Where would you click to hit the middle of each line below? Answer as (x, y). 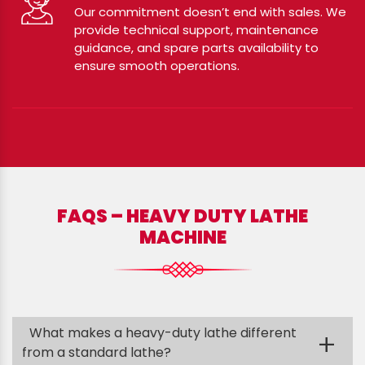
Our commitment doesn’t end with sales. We (210, 12)
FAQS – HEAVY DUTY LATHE (182, 216)
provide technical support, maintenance (196, 30)
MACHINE (182, 237)
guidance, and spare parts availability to (196, 48)
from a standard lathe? (97, 352)
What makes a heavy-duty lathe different (163, 333)
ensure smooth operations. (157, 66)
